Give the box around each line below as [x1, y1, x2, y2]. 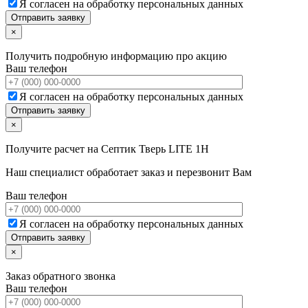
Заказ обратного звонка [5, 270, 115, 283]
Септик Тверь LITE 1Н [101, 143, 209, 155]
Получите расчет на [5, 143, 101, 155]
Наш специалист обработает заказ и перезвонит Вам [5, 166, 252, 179]
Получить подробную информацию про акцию [5, 50, 227, 63]
